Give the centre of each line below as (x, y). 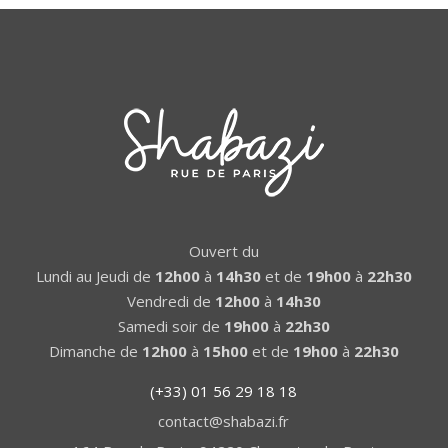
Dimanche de (95, 350)
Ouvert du (223, 250)
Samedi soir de (170, 325)
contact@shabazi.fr (224, 420)
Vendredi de (170, 300)
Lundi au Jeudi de (95, 275)
